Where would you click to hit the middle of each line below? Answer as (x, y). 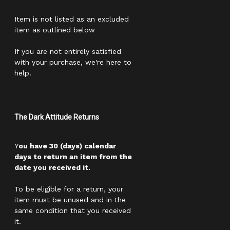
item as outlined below (55, 30)
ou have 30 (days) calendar (67, 146)
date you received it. (52, 167)
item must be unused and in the (70, 199)
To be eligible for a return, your (69, 189)
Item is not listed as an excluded (72, 19)
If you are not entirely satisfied (68, 51)
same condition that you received (73, 210)
